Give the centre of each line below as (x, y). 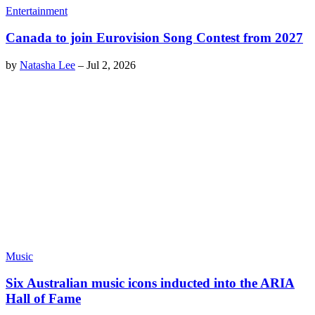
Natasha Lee (47, 65)
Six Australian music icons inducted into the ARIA (150, 283)
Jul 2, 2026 (111, 65)
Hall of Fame (43, 299)
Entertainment (37, 11)
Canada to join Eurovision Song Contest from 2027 (154, 38)
